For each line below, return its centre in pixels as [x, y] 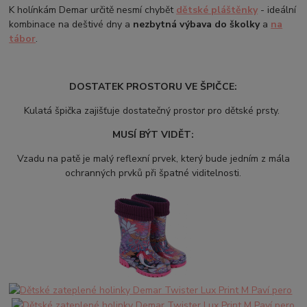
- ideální [277, 10]
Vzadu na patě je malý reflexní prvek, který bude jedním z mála [153, 158]
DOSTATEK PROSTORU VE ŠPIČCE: [153, 86]
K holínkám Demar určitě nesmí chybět [93, 10]
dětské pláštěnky [217, 10]
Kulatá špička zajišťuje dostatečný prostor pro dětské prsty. [153, 110]
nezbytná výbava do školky [197, 24]
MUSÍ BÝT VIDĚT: [153, 134]
